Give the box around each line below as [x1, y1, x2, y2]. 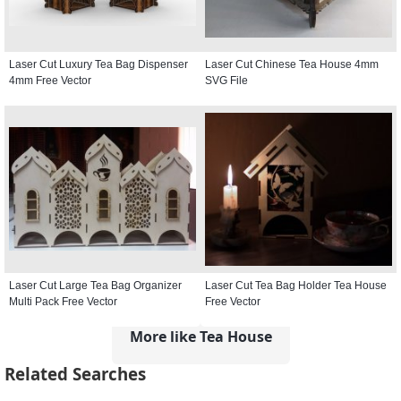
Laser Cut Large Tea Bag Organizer [9, 278, 182, 292]
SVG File [205, 73, 248, 87]
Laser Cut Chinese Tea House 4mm [205, 57, 379, 71]
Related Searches [4, 363, 146, 386]
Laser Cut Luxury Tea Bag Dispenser [9, 57, 188, 71]
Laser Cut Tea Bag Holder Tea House [205, 278, 387, 292]
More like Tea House [129, 326, 272, 346]
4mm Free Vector [9, 73, 91, 87]
